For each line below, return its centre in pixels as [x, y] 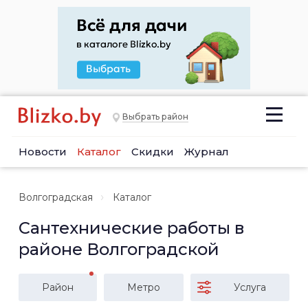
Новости [43, 152]
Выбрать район [155, 117]
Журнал [207, 152]
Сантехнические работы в [131, 228]
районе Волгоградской [119, 249]
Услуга [250, 287]
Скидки [153, 152]
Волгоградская [56, 197]
